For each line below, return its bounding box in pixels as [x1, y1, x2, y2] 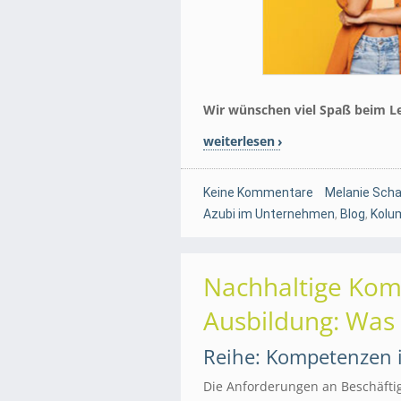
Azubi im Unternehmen [203, 206, 335, 221]
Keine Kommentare [203, 184, 313, 200]
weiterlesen [203, 132, 275, 149]
